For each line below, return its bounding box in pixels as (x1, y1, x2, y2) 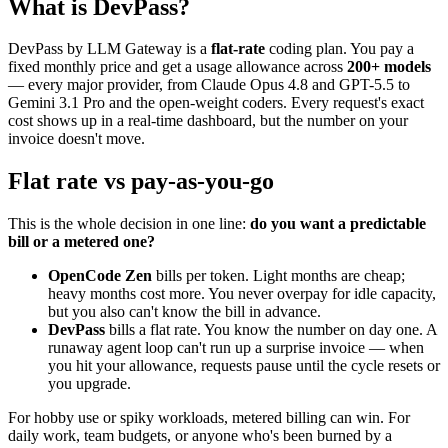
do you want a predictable (250, 215, 426, 233)
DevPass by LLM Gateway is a (8, 40, 211, 58)
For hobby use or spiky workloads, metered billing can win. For (8, 409, 410, 427)
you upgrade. (48, 375, 131, 393)
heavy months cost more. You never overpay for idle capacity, (48, 285, 436, 303)
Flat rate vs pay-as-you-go (8, 168, 274, 195)
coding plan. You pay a (265, 40, 414, 58)
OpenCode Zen (48, 267, 152, 285)
